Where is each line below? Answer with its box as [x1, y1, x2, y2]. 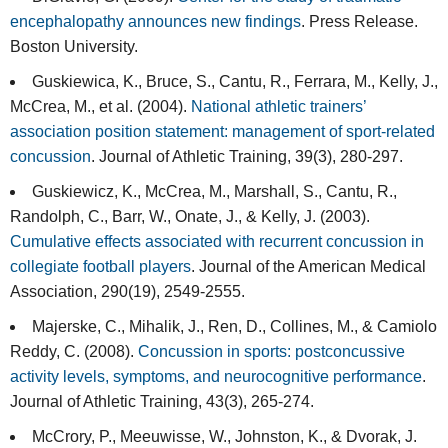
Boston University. [10, 38, 138, 56]
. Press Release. [301, 13, 418, 31]
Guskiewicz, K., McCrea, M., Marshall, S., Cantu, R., [32, 183, 397, 201]
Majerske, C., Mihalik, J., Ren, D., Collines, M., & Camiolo [32, 318, 437, 336]
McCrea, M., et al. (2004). [10, 98, 191, 116]
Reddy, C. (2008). [10, 343, 138, 361]
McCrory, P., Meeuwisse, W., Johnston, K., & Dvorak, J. [32, 428, 417, 446]
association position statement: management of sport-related [10, 123, 435, 141]
